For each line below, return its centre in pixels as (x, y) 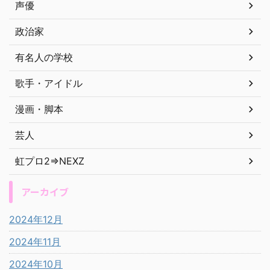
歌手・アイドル (49, 83)
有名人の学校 (44, 57)
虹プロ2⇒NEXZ (50, 161)
